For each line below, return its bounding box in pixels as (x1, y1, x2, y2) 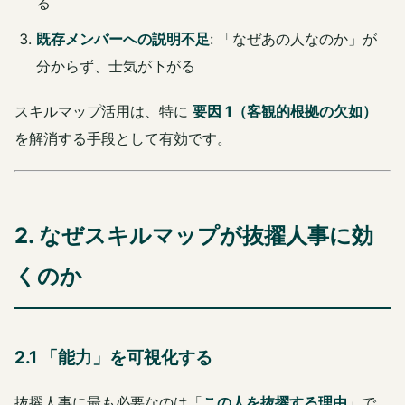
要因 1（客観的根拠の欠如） (193, 102, 377, 121)
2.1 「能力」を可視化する (14, 347, 212, 369)
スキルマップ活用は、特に (14, 102, 193, 121)
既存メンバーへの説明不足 (36, 30, 210, 49)
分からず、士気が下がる (36, 57, 195, 76)
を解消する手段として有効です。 (14, 129, 231, 148)
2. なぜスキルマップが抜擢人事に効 (14, 222, 373, 250)
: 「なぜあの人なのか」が (210, 30, 377, 49)
